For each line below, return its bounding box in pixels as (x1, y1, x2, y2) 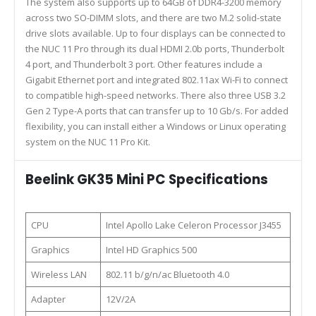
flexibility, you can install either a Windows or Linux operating (25, 119, 286, 133)
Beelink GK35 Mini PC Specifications (25, 170, 268, 188)
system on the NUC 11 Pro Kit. (25, 135, 150, 148)
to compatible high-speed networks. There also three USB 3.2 (25, 88, 286, 102)
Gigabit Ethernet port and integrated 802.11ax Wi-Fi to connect (25, 73, 288, 86)
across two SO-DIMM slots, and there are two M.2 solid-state (25, 11, 281, 24)
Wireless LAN (30, 267, 87, 281)
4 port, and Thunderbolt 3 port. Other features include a (25, 57, 262, 71)
